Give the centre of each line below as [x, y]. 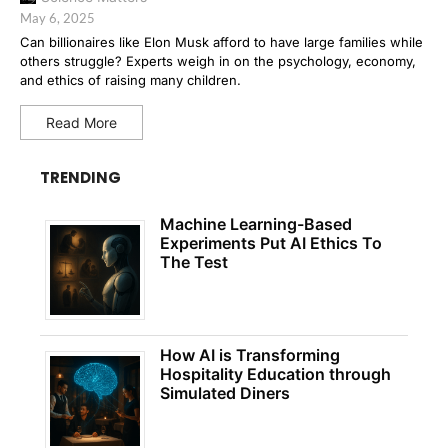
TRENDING [80, 177]
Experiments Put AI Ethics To [271, 242]
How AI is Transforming [250, 354]
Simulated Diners [225, 392]
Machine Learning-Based [256, 223]
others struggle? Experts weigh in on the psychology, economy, [218, 60]
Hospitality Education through [275, 373]
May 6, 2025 [57, 17]
